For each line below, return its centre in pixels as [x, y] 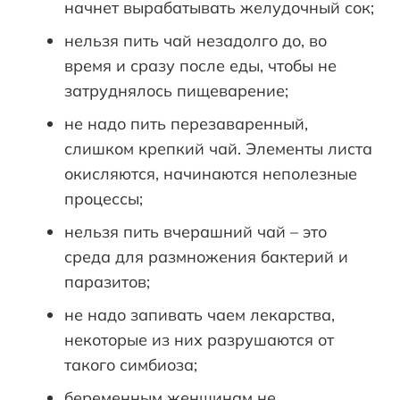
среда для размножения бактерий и [206, 257]
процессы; [104, 199]
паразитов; [107, 282]
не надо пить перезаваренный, [186, 124]
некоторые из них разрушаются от [199, 340]
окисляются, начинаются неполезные [211, 174]
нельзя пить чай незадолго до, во [196, 41]
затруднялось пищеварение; [176, 91]
